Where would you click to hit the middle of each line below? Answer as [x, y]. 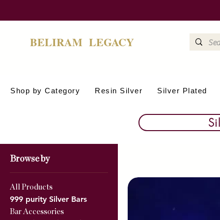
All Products [31, 187]
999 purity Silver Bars [48, 199]
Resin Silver [119, 90]
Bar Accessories [37, 212]
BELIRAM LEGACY [82, 42]
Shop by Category [45, 90]
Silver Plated [182, 90]
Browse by [30, 159]
